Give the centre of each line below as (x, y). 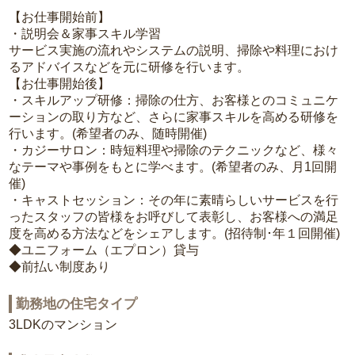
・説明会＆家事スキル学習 (85, 34)
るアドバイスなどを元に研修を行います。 (130, 67)
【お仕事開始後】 (60, 84)
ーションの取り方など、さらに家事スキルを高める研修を (174, 117)
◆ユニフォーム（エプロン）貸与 (104, 250)
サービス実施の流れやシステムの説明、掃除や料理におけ (174, 51)
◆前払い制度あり (60, 267)
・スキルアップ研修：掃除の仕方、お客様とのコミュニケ (174, 101)
